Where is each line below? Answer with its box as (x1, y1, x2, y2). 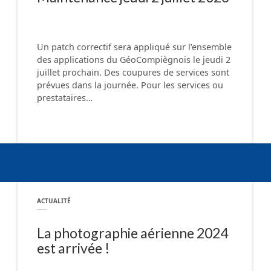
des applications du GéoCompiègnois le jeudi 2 (37, 54, 230, 66)
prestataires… (37, 92, 93, 104)
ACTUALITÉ (37, 197, 71, 206)
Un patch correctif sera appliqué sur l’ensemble (37, 41, 232, 53)
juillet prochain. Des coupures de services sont (37, 67, 229, 79)
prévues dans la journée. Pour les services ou (37, 79, 223, 91)
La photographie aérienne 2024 (37, 224, 228, 241)
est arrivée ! (37, 239, 109, 256)
